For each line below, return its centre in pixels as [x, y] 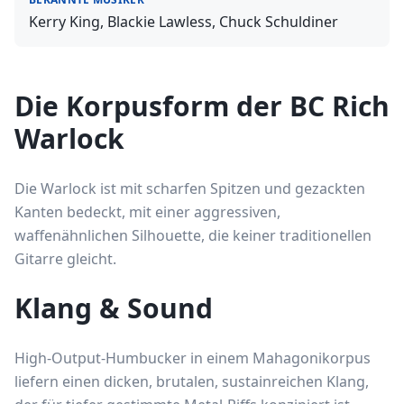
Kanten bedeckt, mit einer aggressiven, [147, 212]
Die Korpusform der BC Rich [202, 106]
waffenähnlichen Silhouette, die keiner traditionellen [193, 235]
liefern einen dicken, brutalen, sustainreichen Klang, [192, 381]
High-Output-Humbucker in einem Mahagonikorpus [193, 358]
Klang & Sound [114, 308]
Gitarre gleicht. [65, 259]
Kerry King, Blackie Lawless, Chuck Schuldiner [184, 22]
